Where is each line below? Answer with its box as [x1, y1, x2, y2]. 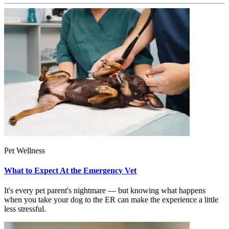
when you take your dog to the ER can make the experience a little [4, 195, 218, 204]
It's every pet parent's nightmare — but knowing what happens [4, 186, 205, 195]
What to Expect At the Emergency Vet [4, 166, 136, 175]
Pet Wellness [4, 146, 45, 155]
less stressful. [4, 204, 46, 214]
